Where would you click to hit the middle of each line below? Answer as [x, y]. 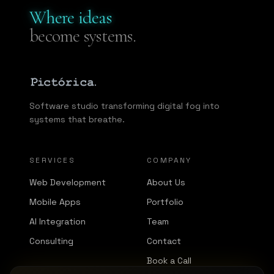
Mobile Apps [55, 202]
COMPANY [169, 160]
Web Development [68, 182]
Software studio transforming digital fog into [124, 106]
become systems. [83, 35]
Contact [164, 241]
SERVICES [53, 160]
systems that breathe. [77, 119]
